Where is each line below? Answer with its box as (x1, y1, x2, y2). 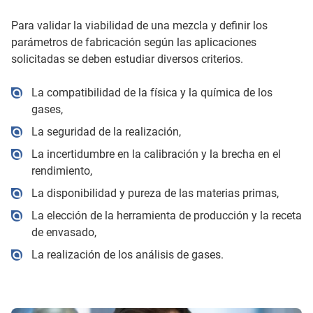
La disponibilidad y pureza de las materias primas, (31, 187, 279, 200)
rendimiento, (31, 164, 92, 177)
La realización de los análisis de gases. (31, 248, 224, 261)
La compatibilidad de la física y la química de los (31, 86, 272, 99)
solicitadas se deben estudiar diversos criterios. (11, 52, 243, 66)
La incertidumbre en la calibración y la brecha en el (31, 147, 281, 161)
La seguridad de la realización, (31, 125, 181, 138)
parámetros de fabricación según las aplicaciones (11, 36, 256, 49)
